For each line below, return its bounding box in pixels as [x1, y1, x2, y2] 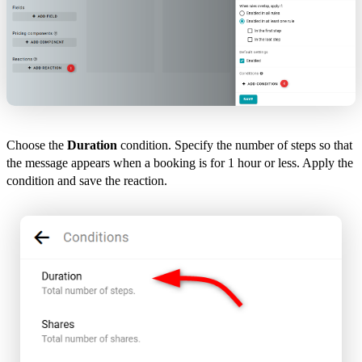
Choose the [6, 138, 67, 153]
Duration [67, 138, 117, 153]
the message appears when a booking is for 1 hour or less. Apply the [6, 156, 353, 170]
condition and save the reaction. [6, 174, 167, 188]
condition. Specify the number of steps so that [117, 138, 352, 153]
